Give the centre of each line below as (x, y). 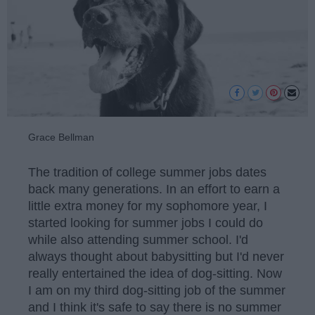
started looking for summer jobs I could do (146, 223)
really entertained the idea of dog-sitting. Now (155, 274)
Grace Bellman (61, 137)
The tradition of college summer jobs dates (147, 173)
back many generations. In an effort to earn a (154, 189)
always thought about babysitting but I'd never (156, 257)
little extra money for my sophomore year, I (148, 206)
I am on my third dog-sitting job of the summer (157, 291)
